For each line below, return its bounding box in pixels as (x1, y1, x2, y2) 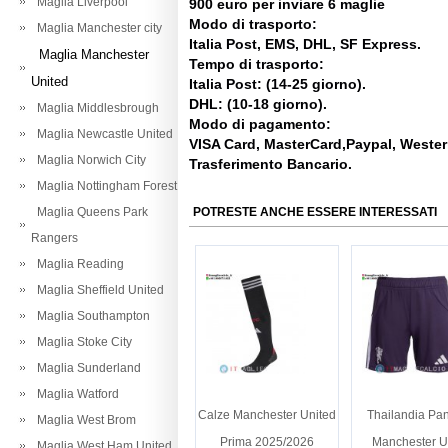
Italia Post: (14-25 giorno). (189, 76, 366, 92)
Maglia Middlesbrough (31, 101, 159, 115)
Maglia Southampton (31, 309, 150, 323)
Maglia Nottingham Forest (31, 179, 177, 193)
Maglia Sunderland (31, 361, 141, 375)
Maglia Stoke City (31, 335, 132, 349)
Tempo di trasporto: (189, 56, 324, 72)
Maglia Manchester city (31, 21, 162, 35)
